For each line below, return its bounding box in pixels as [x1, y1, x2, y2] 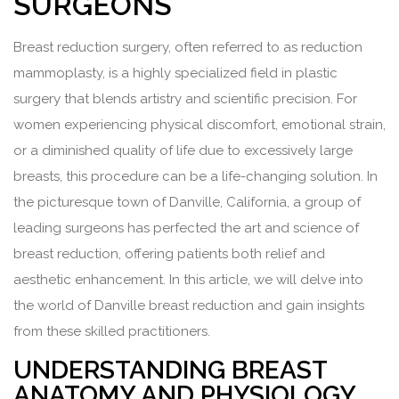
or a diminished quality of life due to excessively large [13, 142, 353, 159]
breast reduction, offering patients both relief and [13, 246, 325, 263]
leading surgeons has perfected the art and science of [13, 220, 359, 237]
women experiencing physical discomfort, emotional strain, [13, 117, 386, 134]
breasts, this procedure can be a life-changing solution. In [13, 168, 378, 185]
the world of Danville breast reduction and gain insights [13, 297, 364, 314]
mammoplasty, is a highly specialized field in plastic [13, 65, 338, 82]
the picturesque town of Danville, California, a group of [13, 194, 361, 211]
